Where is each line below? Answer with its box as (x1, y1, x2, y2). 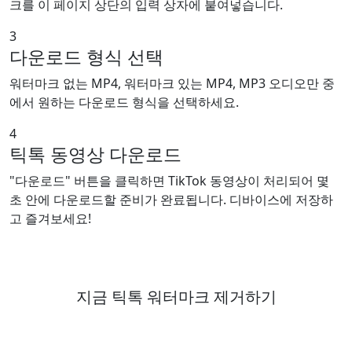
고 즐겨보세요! (9, 210, 91, 227)
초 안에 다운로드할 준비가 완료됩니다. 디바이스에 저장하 (9, 191, 333, 208)
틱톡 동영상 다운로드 (9, 141, 181, 167)
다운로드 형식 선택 (9, 44, 163, 69)
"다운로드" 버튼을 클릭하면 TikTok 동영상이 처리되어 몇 (9, 172, 329, 189)
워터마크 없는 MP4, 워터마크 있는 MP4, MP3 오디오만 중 (9, 75, 335, 92)
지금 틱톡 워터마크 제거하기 (75, 286, 277, 307)
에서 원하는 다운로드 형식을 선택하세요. (9, 93, 239, 111)
